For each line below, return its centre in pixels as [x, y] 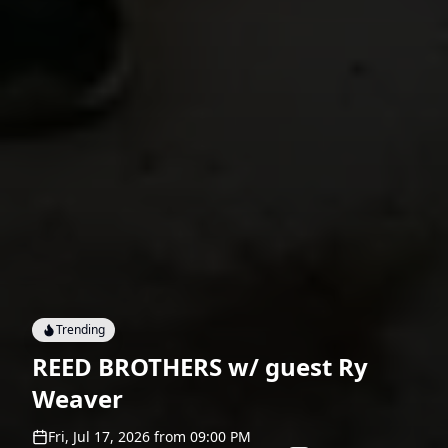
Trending [80, 330]
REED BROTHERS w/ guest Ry [200, 367]
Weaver [77, 399]
